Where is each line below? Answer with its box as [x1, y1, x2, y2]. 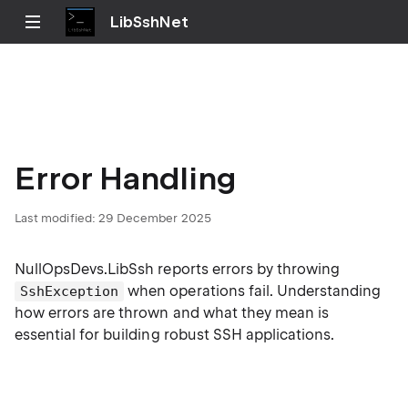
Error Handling [15, 159, 237, 197]
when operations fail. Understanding [124, 282, 382, 300]
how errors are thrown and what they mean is [15, 304, 330, 321]
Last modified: [15, 211, 96, 225]
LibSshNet [109, 13, 189, 31]
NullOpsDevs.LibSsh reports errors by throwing [15, 260, 341, 278]
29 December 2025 [97, 211, 211, 225]
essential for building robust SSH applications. [15, 326, 335, 343]
